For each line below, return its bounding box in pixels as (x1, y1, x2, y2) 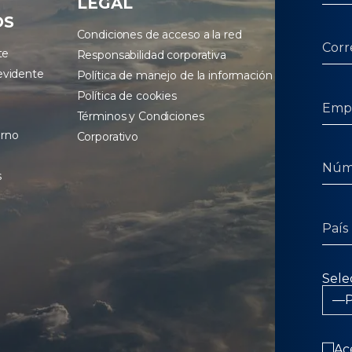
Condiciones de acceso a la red (76, 27, 242, 42)
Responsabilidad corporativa (76, 48, 226, 63)
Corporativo (76, 130, 139, 145)
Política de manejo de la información (76, 68, 273, 83)
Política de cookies (76, 89, 177, 104)
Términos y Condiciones (76, 109, 204, 124)
